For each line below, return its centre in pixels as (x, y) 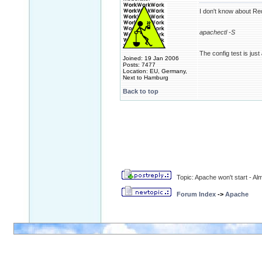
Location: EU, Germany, (155, 71)
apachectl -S (217, 32)
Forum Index (196, 194)
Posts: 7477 (139, 65)
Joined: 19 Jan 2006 (151, 58)
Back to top (141, 91)
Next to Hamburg (146, 77)
